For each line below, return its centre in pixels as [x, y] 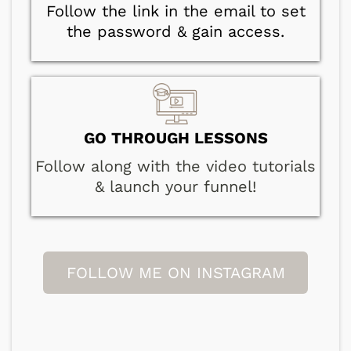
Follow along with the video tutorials [175, 166]
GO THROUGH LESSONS [175, 138]
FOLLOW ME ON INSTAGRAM [175, 272]
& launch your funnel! [175, 186]
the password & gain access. [175, 31]
